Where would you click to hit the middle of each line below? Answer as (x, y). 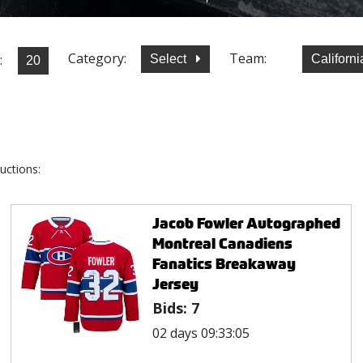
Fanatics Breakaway (224, 263)
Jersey (175, 284)
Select (170, 59)
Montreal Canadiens (222, 243)
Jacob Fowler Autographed (246, 223)
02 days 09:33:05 (201, 333)
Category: (97, 59)
